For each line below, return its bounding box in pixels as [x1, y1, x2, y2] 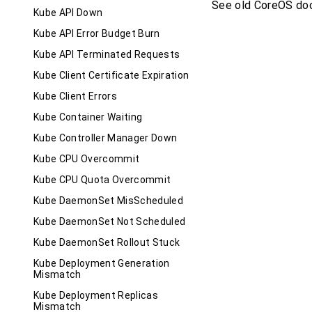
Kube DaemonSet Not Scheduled [33, 216, 186, 228]
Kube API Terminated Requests [33, 49, 180, 61]
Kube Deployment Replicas [33, 290, 158, 302]
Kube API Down [33, 7, 103, 19]
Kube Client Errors [33, 91, 117, 102]
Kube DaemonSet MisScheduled [33, 195, 183, 207]
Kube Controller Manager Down [33, 132, 178, 144]
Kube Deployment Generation [33, 258, 170, 270]
